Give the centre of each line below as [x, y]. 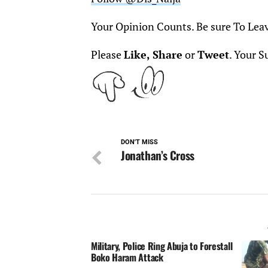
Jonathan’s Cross [158, 155]
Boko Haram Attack [127, 257]
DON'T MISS [139, 142]
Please [107, 55]
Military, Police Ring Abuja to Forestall [162, 246]
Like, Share [153, 55]
